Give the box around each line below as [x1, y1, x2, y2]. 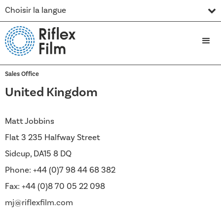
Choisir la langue [5, 5, 66, 16]
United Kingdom [5, 83, 98, 101]
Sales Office [5, 70, 39, 78]
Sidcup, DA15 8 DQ [5, 148, 72, 159]
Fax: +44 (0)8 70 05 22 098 [5, 181, 105, 192]
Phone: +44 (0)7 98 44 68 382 [5, 164, 115, 176]
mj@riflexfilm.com [5, 197, 73, 208]
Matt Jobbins [5, 115, 54, 127]
